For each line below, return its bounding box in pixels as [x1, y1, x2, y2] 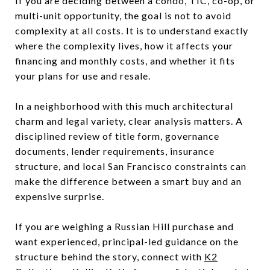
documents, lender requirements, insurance [15, 145, 215, 157]
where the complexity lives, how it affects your [15, 39, 233, 51]
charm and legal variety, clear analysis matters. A [15, 115, 243, 127]
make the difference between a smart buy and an [15, 175, 242, 187]
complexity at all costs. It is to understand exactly [15, 24, 248, 36]
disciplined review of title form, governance [15, 130, 219, 142]
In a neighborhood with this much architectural [15, 99, 233, 111]
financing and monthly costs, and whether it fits [15, 54, 235, 66]
